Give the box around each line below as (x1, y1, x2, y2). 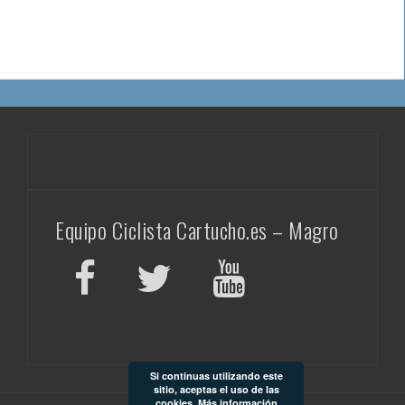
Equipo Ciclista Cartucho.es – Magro (55, 213, 339, 247)
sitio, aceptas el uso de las (153, 382, 279, 396)
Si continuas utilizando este (149, 369, 283, 382)
